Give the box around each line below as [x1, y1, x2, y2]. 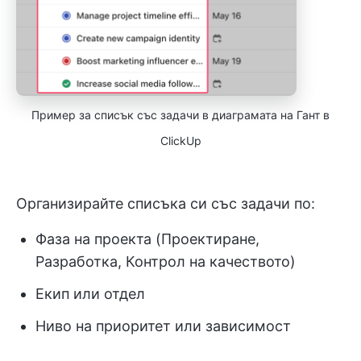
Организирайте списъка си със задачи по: [16, 194, 315, 212]
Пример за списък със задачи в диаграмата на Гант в [31, 107, 330, 122]
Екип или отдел [35, 284, 145, 302]
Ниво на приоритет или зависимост [35, 317, 291, 334]
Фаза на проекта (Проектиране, [35, 230, 259, 247]
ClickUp [160, 133, 201, 147]
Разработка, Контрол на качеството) [35, 252, 296, 270]
